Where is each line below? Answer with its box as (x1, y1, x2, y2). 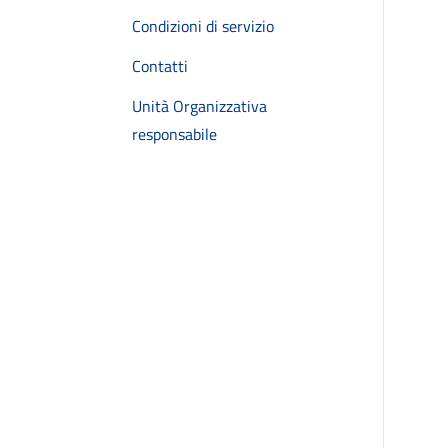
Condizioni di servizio (132, 14, 274, 38)
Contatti (132, 54, 188, 78)
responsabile (132, 122, 217, 146)
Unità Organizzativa (132, 94, 267, 118)
